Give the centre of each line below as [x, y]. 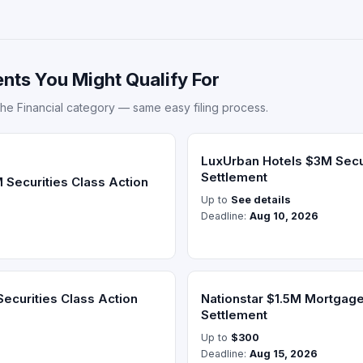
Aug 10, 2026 [284, 216]
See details [261, 200]
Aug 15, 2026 [284, 354]
